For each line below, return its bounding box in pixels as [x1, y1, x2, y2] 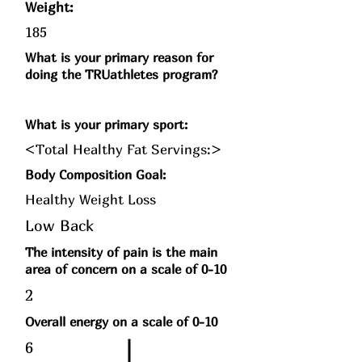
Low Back [25, 217, 94, 234]
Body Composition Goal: [25, 166, 170, 183]
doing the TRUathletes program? [25, 66, 218, 82]
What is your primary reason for [25, 49, 213, 65]
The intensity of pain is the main [25, 244, 217, 260]
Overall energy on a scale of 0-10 [25, 314, 221, 330]
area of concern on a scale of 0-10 [25, 261, 226, 277]
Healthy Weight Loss [25, 191, 156, 208]
